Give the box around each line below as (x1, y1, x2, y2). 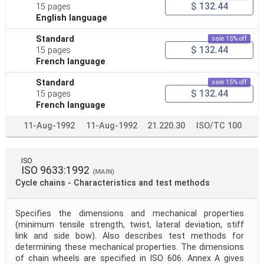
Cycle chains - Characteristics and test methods (15, 177, 210, 188)
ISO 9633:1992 (21, 164, 90, 176)
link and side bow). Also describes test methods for (15, 230, 244, 241)
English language (36, 12, 108, 23)
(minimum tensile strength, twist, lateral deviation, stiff (15, 219, 244, 230)
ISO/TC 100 (196, 120, 242, 131)
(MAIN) (93, 167, 114, 176)
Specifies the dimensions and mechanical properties (15, 208, 244, 219)
